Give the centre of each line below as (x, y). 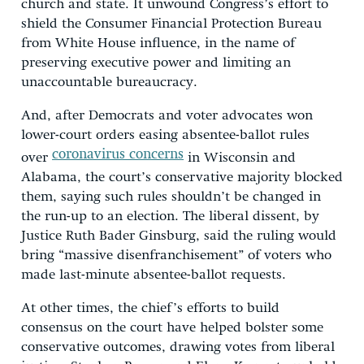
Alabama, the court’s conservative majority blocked (182, 177)
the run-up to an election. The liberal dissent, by (170, 216)
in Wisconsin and (240, 158)
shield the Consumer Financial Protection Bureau (171, 24)
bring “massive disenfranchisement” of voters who (176, 255)
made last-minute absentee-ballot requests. (154, 275)
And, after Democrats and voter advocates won (167, 115)
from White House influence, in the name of (158, 43)
